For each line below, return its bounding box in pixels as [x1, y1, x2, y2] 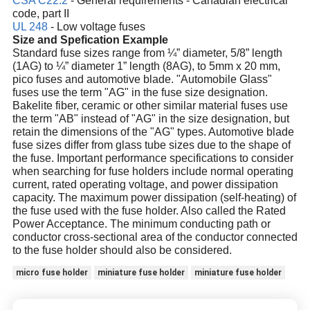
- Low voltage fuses [47, 21, 145, 33]
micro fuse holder [15, 268, 88, 278]
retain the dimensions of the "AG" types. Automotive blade [12, 126, 294, 138]
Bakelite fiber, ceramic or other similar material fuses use [12, 100, 288, 112]
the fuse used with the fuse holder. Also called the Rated [12, 205, 286, 217]
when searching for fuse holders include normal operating [12, 165, 293, 178]
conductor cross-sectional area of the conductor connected [12, 231, 298, 244]
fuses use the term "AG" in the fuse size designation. [12, 86, 268, 99]
